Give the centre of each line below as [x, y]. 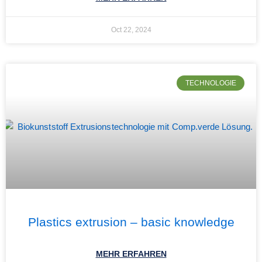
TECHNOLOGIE [211, 83]
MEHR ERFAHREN [131, 254]
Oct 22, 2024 [131, 30]
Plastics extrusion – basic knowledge [131, 222]
